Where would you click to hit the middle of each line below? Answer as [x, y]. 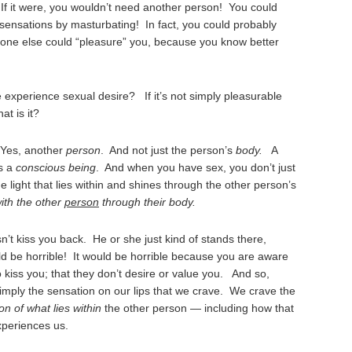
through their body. [149, 202]
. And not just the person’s [168, 150]
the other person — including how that [198, 308]
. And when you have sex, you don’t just [196, 167]
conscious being [56, 167]
